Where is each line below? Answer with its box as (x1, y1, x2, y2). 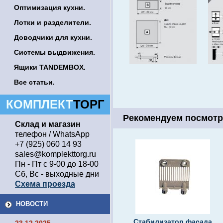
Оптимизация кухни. (14, 3, 85, 11)
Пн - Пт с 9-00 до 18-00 (15, 160, 99, 168)
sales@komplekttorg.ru (15, 150, 96, 158)
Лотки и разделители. (14, 18, 91, 26)
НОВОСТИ (16, 200, 48, 208)
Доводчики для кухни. (14, 33, 92, 41)
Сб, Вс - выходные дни (15, 170, 99, 178)
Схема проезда (15, 180, 75, 188)
